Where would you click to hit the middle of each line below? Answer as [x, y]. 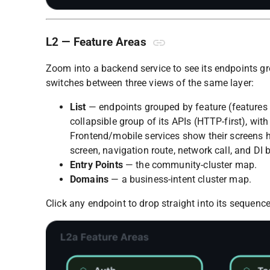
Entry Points [96, 165]
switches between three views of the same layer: [150, 83]
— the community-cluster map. [190, 165]
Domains [89, 180]
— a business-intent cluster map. [180, 180]
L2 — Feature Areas [98, 42]
